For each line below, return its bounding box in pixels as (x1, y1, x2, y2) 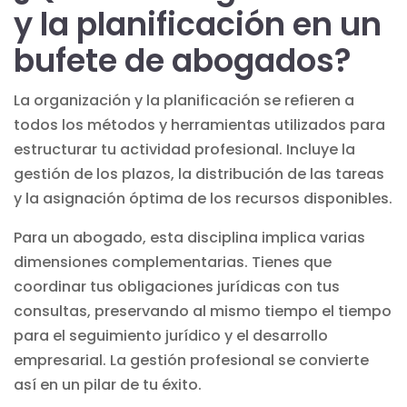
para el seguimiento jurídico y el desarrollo (14, 324, 328, 346)
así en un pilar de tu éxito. (14, 373, 202, 395)
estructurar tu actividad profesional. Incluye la (14, 138, 355, 160)
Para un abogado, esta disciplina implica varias (14, 226, 365, 248)
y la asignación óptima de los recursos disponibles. (14, 187, 392, 209)
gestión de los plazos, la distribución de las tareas (14, 163, 384, 184)
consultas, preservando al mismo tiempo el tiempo (14, 300, 392, 322)
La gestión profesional (110, 349, 274, 371)
